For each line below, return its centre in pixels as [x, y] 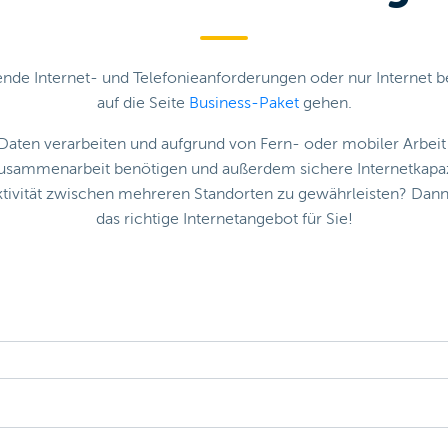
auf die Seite [142, 103]
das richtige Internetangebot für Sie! [224, 219]
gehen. [325, 103]
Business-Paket [243, 103]
